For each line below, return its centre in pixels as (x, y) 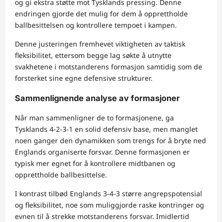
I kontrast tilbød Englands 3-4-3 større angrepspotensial (109, 194)
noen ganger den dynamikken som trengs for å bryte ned (111, 141)
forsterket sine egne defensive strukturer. (84, 78)
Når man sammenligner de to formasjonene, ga (94, 118)
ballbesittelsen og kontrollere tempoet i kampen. (96, 25)
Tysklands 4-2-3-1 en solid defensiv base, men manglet (106, 129)
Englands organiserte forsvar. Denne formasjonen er (102, 152)
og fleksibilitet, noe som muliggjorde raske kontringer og (110, 205)
